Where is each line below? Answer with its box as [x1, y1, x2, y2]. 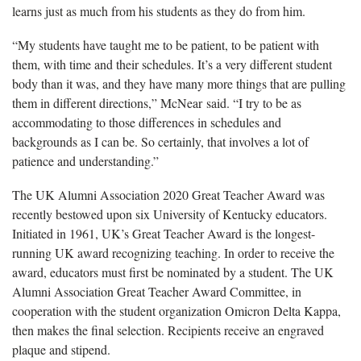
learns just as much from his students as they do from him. [12, 2, 305, 20]
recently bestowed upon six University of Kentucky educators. [12, 205, 327, 223]
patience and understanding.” [12, 152, 159, 170]
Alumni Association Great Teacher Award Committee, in [12, 283, 301, 301]
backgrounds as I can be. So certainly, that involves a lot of [12, 133, 309, 151]
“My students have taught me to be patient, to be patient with [12, 36, 319, 54]
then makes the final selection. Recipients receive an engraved [12, 322, 324, 339]
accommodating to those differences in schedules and [12, 114, 281, 131]
